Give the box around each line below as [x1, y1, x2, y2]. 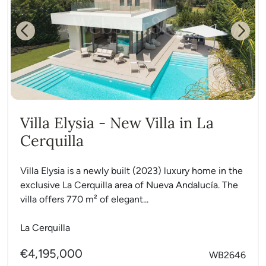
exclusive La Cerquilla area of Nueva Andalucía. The [20, 179, 238, 191]
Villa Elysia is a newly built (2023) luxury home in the [20, 164, 243, 176]
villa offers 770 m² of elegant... [20, 193, 148, 205]
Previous [24, 31, 61, 43]
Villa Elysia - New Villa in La [20, 113, 214, 132]
